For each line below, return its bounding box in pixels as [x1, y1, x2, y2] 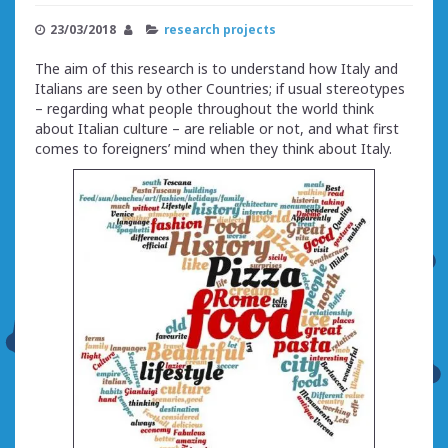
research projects [164, 20, 276, 37]
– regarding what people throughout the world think [35, 98, 374, 118]
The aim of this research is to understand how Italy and [35, 58, 398, 78]
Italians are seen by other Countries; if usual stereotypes [35, 78, 405, 98]
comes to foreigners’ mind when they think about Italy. [35, 138, 392, 158]
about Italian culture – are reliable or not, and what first [35, 118, 399, 138]
